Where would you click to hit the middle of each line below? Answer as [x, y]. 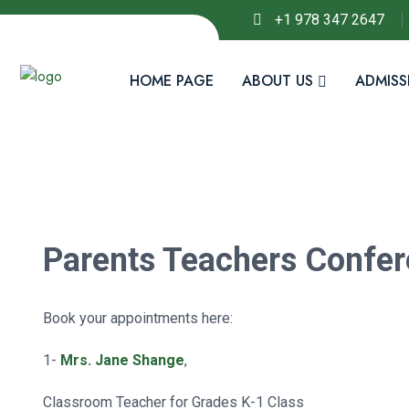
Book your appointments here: [138, 318]
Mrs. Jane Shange [122, 360]
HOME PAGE [172, 80]
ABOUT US [278, 80]
